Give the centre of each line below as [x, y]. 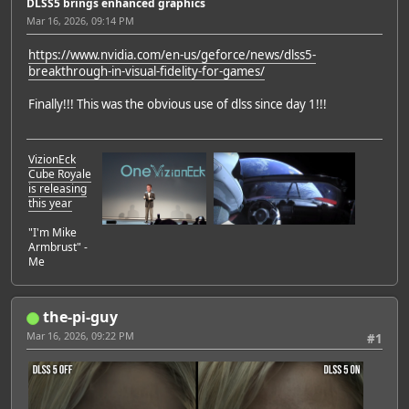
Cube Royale [60, 174]
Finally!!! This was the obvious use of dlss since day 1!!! [178, 104]
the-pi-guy [80, 317]
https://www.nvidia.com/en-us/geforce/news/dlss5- [172, 54]
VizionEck [52, 160]
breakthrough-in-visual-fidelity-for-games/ [147, 71]
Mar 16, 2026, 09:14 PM [80, 20]
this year [50, 204]
